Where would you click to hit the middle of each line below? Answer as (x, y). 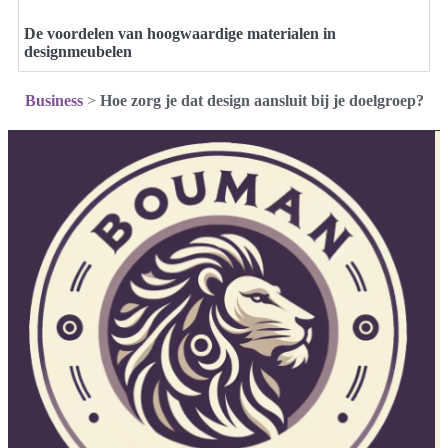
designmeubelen (78, 52)
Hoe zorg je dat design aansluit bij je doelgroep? (261, 101)
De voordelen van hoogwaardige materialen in (180, 34)
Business (53, 101)
